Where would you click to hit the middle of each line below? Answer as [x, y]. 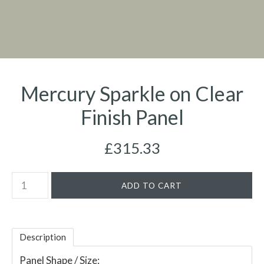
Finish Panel [132, 117]
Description [43, 237]
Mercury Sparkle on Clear [132, 93]
